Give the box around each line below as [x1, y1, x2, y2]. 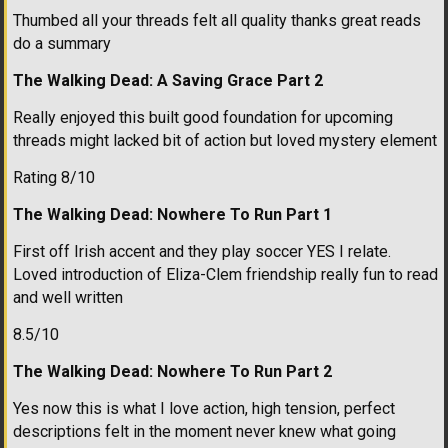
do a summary [13, 33, 111, 53]
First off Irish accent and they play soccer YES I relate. [13, 241, 391, 261]
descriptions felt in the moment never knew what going [13, 421, 396, 441]
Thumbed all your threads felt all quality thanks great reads [13, 10, 421, 30]
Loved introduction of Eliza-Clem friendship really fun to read [13, 264, 438, 284]
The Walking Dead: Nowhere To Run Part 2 [13, 361, 332, 381]
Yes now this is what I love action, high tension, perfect [13, 398, 395, 418]
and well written [13, 287, 123, 307]
